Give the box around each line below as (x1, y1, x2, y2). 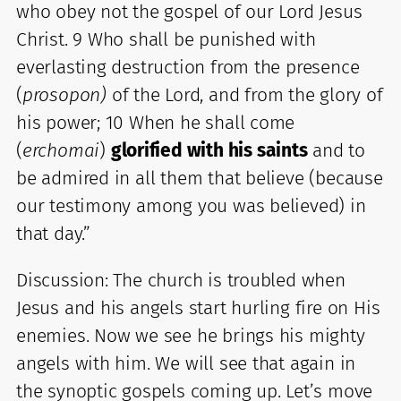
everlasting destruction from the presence (16, 55, 360, 79)
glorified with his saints (110, 138, 308, 162)
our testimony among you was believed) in (16, 193, 366, 218)
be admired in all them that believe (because (16, 166, 383, 190)
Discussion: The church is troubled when (16, 268, 346, 292)
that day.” (16, 221, 90, 245)
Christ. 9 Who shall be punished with (16, 27, 316, 51)
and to (307, 138, 365, 162)
